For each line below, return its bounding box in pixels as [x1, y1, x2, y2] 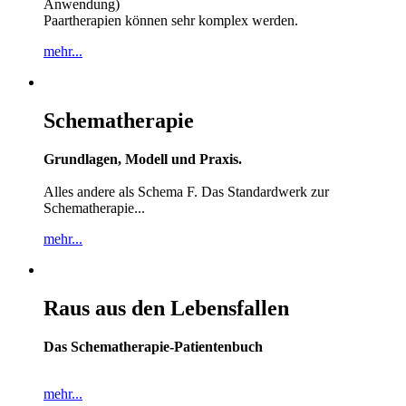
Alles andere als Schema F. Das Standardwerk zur [43, 184, 329, 200]
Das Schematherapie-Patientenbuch [43, 338, 263, 354]
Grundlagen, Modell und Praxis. [43, 151, 242, 168]
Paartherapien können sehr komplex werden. [43, 13, 298, 29]
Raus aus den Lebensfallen [43, 295, 289, 320]
